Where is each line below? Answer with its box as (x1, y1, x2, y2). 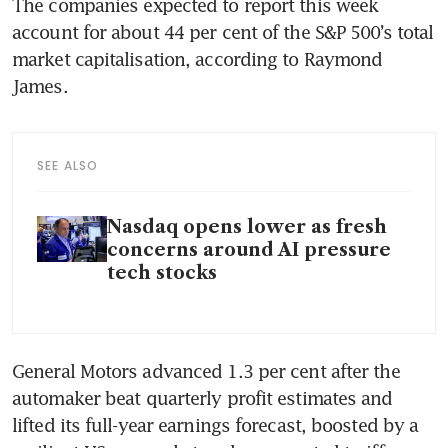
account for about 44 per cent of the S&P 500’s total (12, 20, 434, 43)
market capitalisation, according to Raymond (12, 47, 383, 70)
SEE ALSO (37, 156, 99, 174)
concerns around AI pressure (107, 238, 391, 261)
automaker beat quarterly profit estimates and (12, 386, 393, 409)
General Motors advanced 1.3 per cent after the (12, 359, 400, 382)
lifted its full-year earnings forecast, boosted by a (12, 413, 419, 436)
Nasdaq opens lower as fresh (107, 215, 387, 238)
